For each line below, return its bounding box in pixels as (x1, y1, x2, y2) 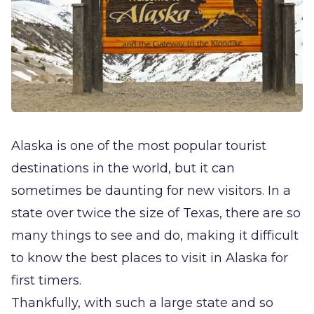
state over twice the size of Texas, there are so (11, 205, 301, 221)
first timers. (11, 273, 81, 288)
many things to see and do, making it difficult (11, 228, 299, 243)
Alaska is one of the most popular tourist (11, 138, 266, 153)
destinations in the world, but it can (11, 161, 235, 176)
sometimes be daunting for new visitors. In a (11, 183, 291, 198)
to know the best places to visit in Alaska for (11, 250, 288, 266)
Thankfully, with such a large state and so (11, 295, 273, 310)
